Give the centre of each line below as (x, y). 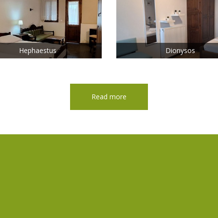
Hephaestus (38, 51)
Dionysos (180, 51)
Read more (109, 97)
